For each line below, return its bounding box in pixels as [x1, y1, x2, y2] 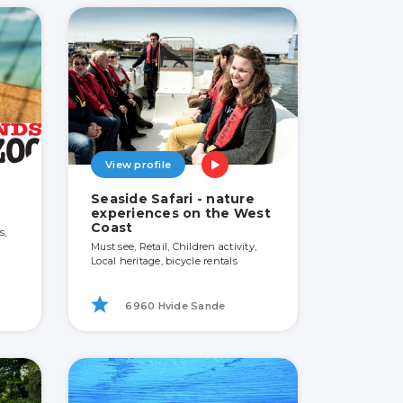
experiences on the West [91, 205, 271, 222]
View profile [105, 158, 171, 172]
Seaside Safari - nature [91, 191, 255, 208]
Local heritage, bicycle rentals [91, 255, 237, 268]
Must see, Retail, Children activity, [91, 240, 256, 254]
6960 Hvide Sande [122, 299, 226, 312]
